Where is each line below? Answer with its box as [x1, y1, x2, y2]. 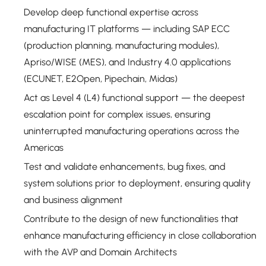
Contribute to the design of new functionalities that [24, 213, 239, 224]
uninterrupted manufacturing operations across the [24, 125, 239, 137]
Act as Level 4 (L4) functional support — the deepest [24, 92, 245, 103]
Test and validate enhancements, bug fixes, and [24, 161, 226, 172]
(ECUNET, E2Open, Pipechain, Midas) [24, 73, 178, 84]
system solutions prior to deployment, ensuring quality [24, 178, 251, 189]
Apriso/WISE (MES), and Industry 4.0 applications [24, 56, 231, 68]
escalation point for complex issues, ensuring [24, 109, 210, 120]
